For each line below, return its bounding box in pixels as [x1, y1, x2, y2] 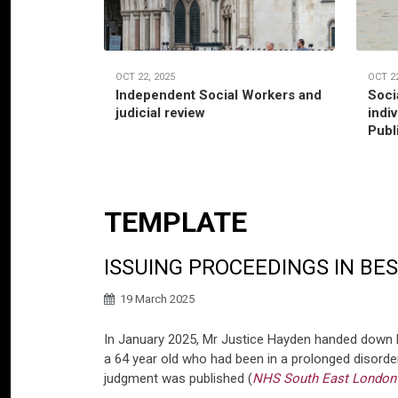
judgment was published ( [104, 370, 252, 386]
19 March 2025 [120, 291, 195, 306]
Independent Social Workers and [115, 86, 322, 103]
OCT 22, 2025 [115, 70, 175, 83]
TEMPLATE [104, 204, 247, 239]
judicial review [115, 104, 205, 121]
